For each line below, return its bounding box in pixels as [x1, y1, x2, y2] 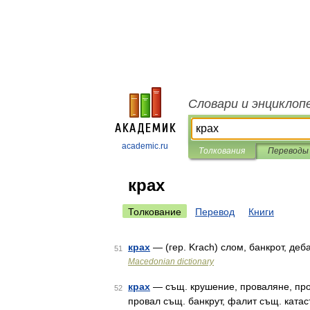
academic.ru [122, 141, 168, 151]
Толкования [199, 146, 245, 156]
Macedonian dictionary [128, 257, 214, 266]
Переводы [267, 146, 309, 156]
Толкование [128, 206, 181, 217]
